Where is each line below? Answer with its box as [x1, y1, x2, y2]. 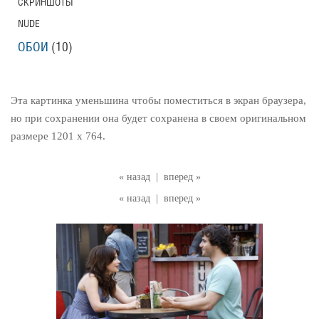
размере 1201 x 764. [11, 130, 105, 142]
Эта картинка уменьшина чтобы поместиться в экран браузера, [11, 95, 306, 106]
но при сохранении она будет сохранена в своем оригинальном [11, 113, 306, 124]
